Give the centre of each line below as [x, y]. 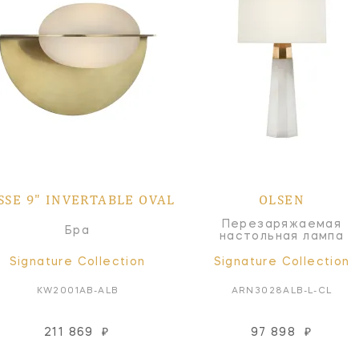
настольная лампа [282, 236]
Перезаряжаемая [282, 224]
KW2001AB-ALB [77, 291]
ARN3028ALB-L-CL [282, 291]
